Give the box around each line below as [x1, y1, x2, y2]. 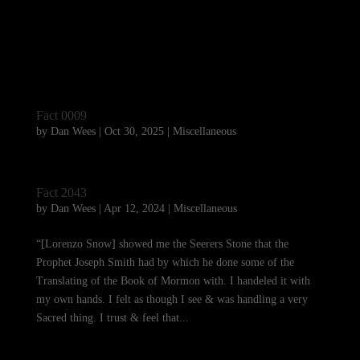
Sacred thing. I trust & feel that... [35, 312, 189, 324]
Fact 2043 [35, 186, 87, 199]
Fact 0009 [35, 108, 87, 122]
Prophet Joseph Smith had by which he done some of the [35, 256, 294, 268]
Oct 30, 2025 [104, 125, 164, 137]
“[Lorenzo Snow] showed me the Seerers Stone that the [35, 238, 288, 250]
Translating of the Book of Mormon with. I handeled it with [35, 275, 310, 287]
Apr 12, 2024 [103, 202, 165, 215]
